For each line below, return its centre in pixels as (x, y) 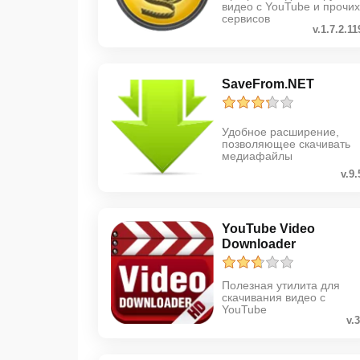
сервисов (246, 18)
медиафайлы (257, 156)
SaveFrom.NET (268, 84)
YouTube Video (268, 228)
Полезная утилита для (281, 285)
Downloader (259, 243)
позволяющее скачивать (286, 144)
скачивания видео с (274, 297)
